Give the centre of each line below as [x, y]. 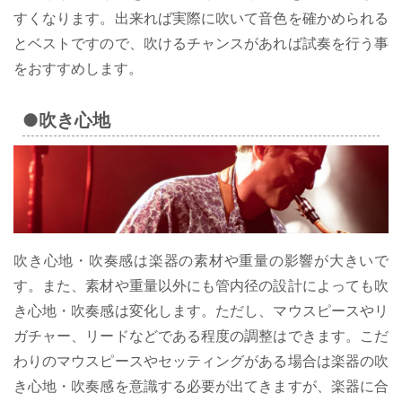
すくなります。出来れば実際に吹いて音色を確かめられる [201, 18]
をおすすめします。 [78, 69]
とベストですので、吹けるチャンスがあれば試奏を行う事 [201, 44]
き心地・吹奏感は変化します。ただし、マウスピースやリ [201, 311]
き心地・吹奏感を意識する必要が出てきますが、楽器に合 [201, 386]
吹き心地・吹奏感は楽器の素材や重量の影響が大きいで [201, 261]
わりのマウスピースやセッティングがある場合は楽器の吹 [201, 361]
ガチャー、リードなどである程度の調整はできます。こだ [201, 336]
